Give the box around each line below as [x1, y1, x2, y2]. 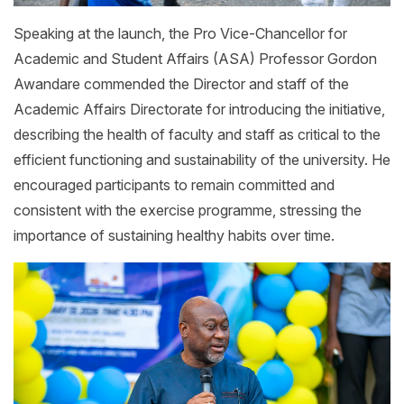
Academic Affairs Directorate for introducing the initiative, [14, 100, 385, 119]
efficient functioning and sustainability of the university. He [14, 151, 390, 170]
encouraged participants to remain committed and [14, 176, 335, 195]
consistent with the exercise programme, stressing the [14, 201, 362, 220]
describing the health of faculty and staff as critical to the [14, 125, 381, 144]
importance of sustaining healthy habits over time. [14, 226, 335, 245]
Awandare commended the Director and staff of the [14, 75, 349, 94]
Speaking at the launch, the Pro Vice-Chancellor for [14, 24, 347, 43]
